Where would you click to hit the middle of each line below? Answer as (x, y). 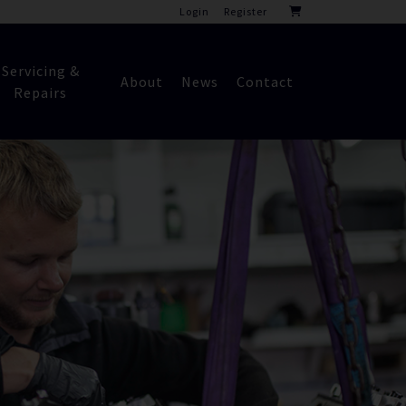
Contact (265, 82)
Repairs (41, 92)
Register (246, 11)
